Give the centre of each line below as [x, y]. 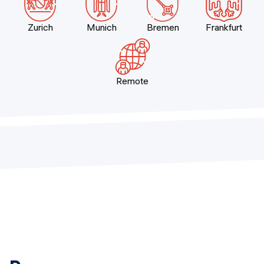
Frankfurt [224, 27]
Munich [101, 27]
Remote [132, 81]
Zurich [40, 27]
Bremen [163, 27]
